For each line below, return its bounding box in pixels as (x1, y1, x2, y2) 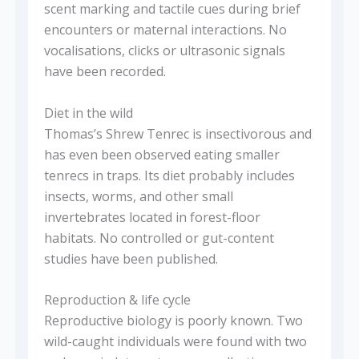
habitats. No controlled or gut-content (43, 228, 274, 247)
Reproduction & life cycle (43, 291, 191, 309)
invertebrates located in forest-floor (43, 208, 260, 226)
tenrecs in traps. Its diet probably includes (43, 166, 295, 184)
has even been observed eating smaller (43, 145, 280, 163)
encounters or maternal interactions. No (43, 21, 287, 39)
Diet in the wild (43, 103, 133, 122)
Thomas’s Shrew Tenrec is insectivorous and (43, 124, 312, 143)
